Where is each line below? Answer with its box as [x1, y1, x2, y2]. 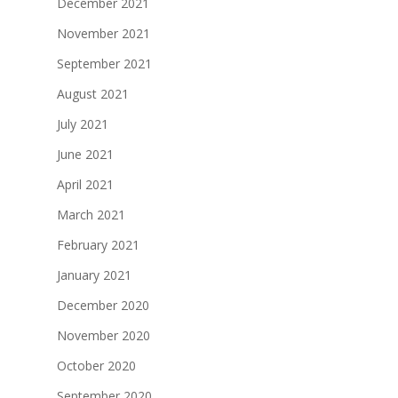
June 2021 [57, 146, 114, 163]
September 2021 [57, 55, 152, 73]
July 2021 [57, 115, 108, 133]
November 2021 [57, 25, 150, 43]
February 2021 [57, 236, 139, 254]
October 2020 [57, 357, 136, 375]
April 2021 [57, 176, 114, 194]
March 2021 [57, 206, 125, 224]
